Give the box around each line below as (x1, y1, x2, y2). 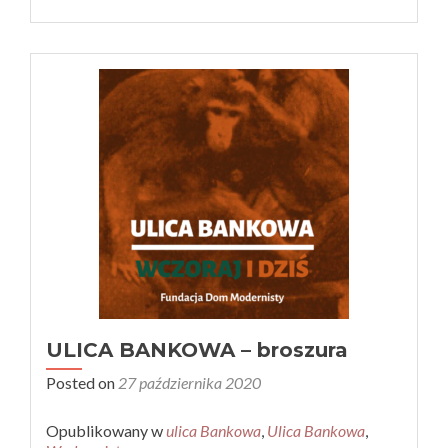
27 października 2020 (118, 373, 261, 392)
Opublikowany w (46, 421, 166, 440)
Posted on (46, 373, 118, 392)
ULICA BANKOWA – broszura (46, 338, 348, 362)
